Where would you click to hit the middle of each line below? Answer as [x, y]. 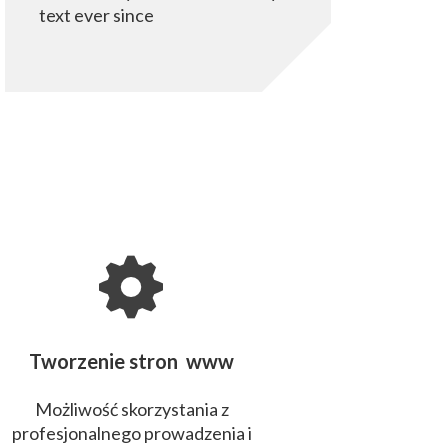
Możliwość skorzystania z [131, 409]
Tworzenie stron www [131, 361]
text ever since [96, 15]
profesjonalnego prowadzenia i [131, 433]
